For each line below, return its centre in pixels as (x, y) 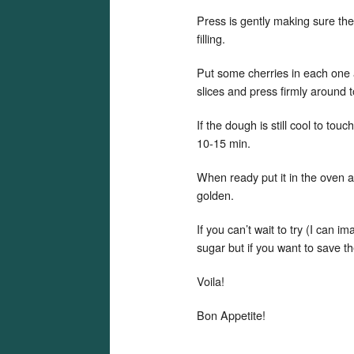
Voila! (211, 281)
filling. (211, 38)
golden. (215, 195)
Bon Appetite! (231, 315)
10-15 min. (224, 143)
